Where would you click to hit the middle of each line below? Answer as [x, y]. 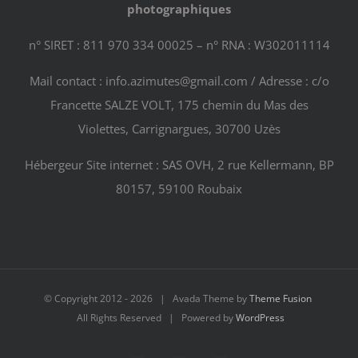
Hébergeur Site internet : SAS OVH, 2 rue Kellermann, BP [179, 164]
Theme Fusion [280, 298]
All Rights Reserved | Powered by [155, 317]
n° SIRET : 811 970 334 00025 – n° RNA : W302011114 [179, 44]
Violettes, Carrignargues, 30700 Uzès [179, 128]
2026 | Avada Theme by [190, 298]
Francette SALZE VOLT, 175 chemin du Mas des [179, 104]
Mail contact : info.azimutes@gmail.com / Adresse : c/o [179, 80]
